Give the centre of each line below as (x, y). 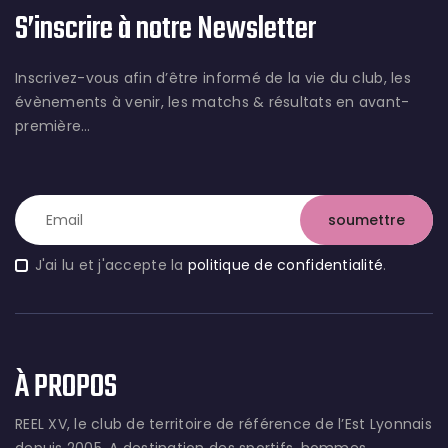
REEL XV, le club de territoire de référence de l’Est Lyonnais (223, 424)
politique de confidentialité (285, 265)
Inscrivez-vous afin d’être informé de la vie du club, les (213, 78)
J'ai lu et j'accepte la (111, 265)
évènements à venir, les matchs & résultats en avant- (212, 102)
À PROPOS (66, 388)
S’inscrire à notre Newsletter (165, 30)
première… (53, 126)
